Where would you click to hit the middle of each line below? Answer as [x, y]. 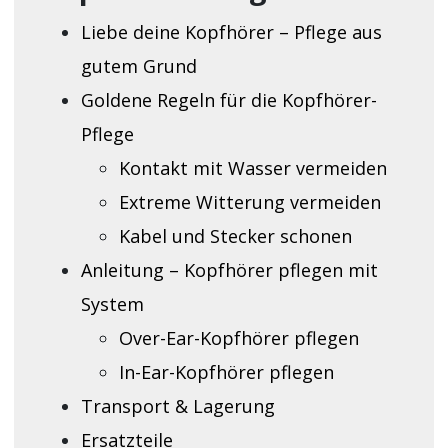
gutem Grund [138, 65]
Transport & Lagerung [177, 405]
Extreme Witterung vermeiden [249, 201]
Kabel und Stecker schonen [235, 235]
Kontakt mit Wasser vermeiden [252, 167]
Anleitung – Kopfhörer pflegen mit [229, 269]
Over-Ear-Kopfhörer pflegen [238, 337]
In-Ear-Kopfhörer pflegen [226, 371]
